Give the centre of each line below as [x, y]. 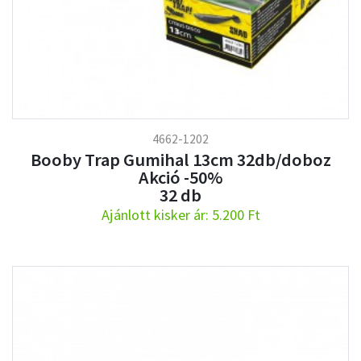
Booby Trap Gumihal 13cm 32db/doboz [180, 159]
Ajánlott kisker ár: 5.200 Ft [180, 214]
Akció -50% [180, 177]
